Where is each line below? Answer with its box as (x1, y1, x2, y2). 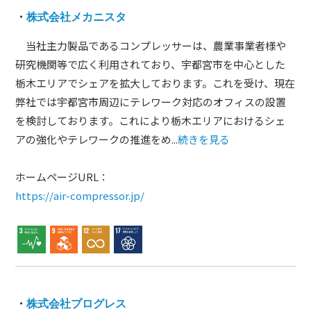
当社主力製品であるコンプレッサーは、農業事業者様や (15, 38, 287, 53)
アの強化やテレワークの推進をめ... (15, 132, 178, 146)
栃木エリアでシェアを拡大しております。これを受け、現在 (15, 76, 296, 90)
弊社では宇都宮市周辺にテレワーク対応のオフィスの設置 (15, 94, 287, 109)
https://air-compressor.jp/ (15, 188, 145, 203)
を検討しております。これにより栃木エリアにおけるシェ (15, 113, 286, 128)
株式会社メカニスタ (26, 10, 127, 23)
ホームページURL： (15, 169, 110, 184)
